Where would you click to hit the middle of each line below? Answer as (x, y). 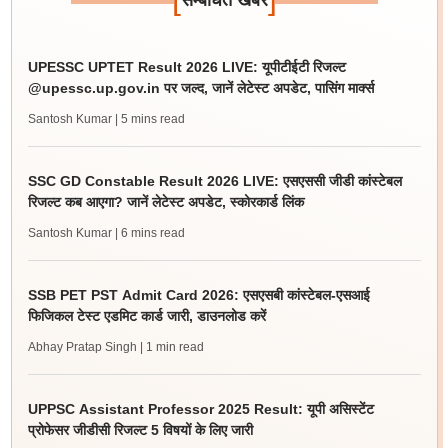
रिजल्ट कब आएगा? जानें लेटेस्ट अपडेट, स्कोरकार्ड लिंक (165, 202)
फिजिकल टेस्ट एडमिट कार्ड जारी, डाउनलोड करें (146, 316)
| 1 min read (171, 347)
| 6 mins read (149, 233)
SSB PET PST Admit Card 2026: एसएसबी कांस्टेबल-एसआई (198, 295)
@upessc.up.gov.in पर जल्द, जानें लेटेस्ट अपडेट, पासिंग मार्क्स (200, 88)
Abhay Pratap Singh (82, 347)
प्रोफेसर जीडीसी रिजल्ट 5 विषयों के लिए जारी (140, 430)
